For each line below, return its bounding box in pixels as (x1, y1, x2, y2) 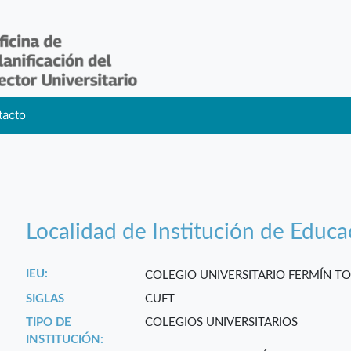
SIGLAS (26, 293, 65, 306)
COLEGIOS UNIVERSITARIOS (145, 317, 299, 329)
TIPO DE (26, 317, 72, 329)
